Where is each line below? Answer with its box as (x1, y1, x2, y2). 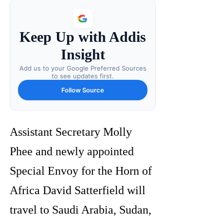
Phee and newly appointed (10, 145, 134, 158)
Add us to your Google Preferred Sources (19, 64, 146, 73)
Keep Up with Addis (19, 29, 146, 45)
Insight (60, 46, 105, 63)
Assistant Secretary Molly (10, 126, 132, 139)
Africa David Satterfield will (10, 184, 145, 197)
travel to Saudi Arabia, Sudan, (10, 203, 151, 217)
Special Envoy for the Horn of (10, 164, 152, 178)
